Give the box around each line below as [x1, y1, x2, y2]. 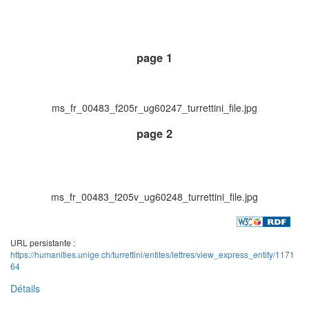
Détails [10, 281, 40, 296]
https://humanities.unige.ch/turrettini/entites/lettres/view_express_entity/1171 [10, 248, 295, 261]
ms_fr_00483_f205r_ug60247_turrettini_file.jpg [52, 100, 257, 114]
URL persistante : [10, 237, 75, 249]
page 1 [137, 50, 172, 66]
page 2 [137, 126, 172, 142]
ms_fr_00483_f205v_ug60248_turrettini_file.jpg [51, 190, 258, 204]
